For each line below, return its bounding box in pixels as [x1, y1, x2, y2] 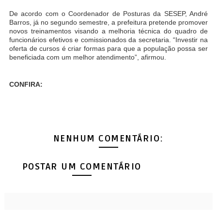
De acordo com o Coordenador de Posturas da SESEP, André [9, 10, 208, 18]
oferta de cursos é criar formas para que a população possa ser [9, 45, 208, 53]
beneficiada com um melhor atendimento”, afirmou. [9, 53, 166, 62]
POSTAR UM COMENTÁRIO [22, 161, 141, 172]
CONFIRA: [9, 80, 43, 89]
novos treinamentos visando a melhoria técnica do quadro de [9, 27, 208, 35]
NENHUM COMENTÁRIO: [53, 133, 164, 145]
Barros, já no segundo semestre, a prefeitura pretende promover [9, 18, 208, 27]
